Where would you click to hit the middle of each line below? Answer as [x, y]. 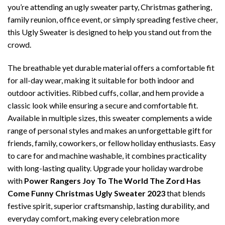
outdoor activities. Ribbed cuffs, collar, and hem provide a [106, 93]
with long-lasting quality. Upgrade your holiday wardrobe [105, 168]
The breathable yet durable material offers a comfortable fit [111, 68]
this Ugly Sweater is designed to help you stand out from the [109, 32]
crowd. [19, 45]
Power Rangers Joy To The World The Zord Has [113, 181]
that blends [185, 193]
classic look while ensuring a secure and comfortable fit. [103, 105]
